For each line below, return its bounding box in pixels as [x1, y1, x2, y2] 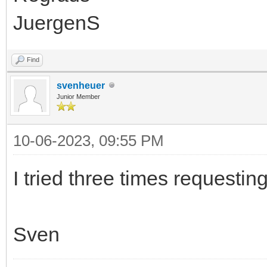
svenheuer [57, 80, 105, 91]
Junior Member [57, 92, 100, 100]
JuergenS [13, 11, 100, 34]
